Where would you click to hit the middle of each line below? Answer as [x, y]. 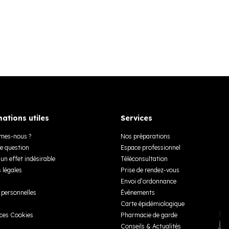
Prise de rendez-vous [150, 170]
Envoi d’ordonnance [148, 181]
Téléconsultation [144, 159]
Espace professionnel [151, 147]
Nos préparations [145, 136]
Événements [138, 192]
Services [136, 118]
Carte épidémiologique [153, 204]
